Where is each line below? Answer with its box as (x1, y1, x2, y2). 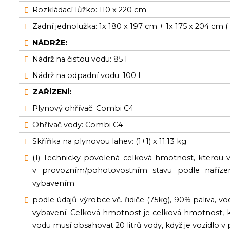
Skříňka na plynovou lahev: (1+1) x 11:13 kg (32, 137, 187, 146)
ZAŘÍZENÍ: (32, 87, 72, 97)
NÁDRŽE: (32, 38, 68, 47)
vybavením (32, 179, 75, 188)
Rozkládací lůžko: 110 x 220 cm (32, 5, 147, 14)
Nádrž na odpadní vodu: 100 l (32, 71, 141, 80)
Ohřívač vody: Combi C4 (32, 120, 123, 129)
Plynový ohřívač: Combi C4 (32, 104, 134, 113)
